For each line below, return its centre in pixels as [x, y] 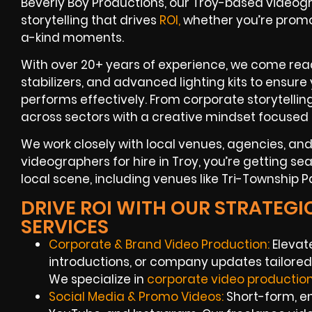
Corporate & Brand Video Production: [159, 244]
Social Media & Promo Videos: [136, 296]
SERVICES [65, 226]
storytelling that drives [90, 20]
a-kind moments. [72, 37]
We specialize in [98, 279]
